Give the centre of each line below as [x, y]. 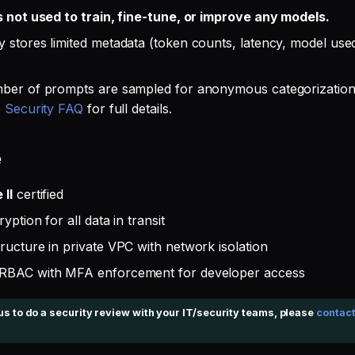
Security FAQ [44, 109]
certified [38, 194]
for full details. [128, 109]
